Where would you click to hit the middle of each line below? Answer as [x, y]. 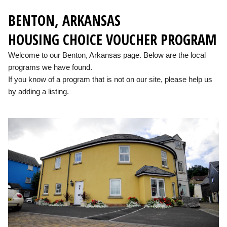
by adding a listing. [39, 91]
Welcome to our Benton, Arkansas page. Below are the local [107, 55]
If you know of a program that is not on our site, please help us [110, 79]
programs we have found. [50, 67]
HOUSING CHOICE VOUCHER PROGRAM [112, 39]
